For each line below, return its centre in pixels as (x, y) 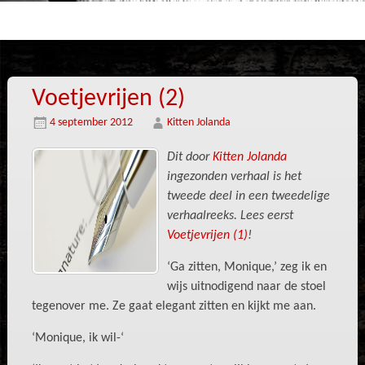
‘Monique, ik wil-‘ (77, 338)
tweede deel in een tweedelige (248, 196)
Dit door (189, 157)
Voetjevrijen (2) (108, 99)
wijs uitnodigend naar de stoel (246, 287)
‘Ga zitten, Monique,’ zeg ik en (246, 267)
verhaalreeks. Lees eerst (230, 216)
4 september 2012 (91, 123)
